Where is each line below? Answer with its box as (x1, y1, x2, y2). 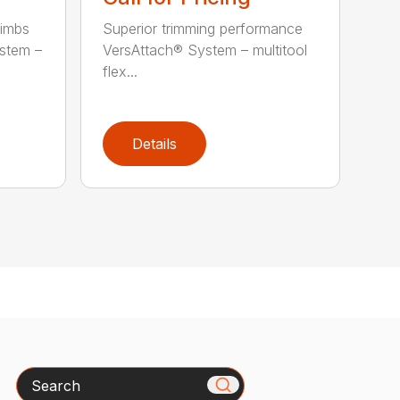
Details (132, 135, 178, 154)
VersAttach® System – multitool (103, 41, 308, 60)
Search (14, 367, 64, 386)
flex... (103, 62, 138, 81)
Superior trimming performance (103, 20, 304, 38)
